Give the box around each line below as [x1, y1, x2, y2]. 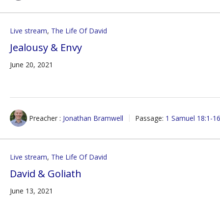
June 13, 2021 [10, 186, 54, 195]
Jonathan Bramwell [63, 113, 124, 123]
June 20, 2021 [10, 60, 54, 69]
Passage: [135, 113, 164, 123]
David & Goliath [10, 167, 82, 180]
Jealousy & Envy [10, 41, 82, 54]
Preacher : [29, 113, 61, 123]
